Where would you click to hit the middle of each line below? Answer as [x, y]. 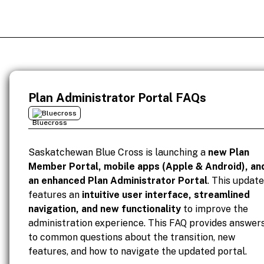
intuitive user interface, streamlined [166, 195]
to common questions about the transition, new [132, 237]
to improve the [214, 209]
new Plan [229, 152]
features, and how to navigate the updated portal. [138, 251]
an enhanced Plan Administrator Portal [118, 181]
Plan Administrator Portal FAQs [117, 98]
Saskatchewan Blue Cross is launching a [118, 152]
